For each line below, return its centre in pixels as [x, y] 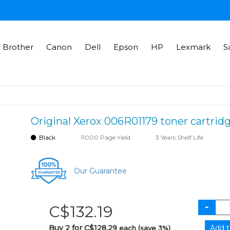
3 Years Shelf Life [180, 137]
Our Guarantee [101, 171]
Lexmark [193, 47]
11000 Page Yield [106, 137]
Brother [18, 47]
